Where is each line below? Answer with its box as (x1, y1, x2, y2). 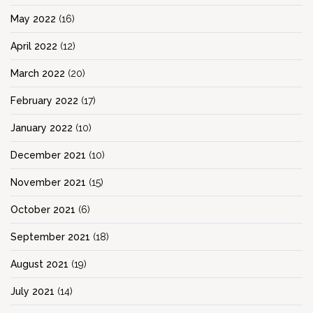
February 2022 (10, 95, 78, 107)
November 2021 (10, 177, 86, 189)
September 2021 (10, 231, 90, 243)
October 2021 (10, 204, 75, 216)
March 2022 (10, 68, 65, 80)
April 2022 (10, 41, 57, 52)
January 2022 (10, 122, 73, 134)
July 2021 (10, 286, 54, 298)
